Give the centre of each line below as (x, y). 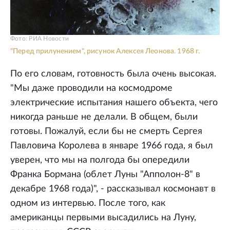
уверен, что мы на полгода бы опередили (100, 160)
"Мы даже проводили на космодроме (91, 89)
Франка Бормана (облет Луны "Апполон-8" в (105, 175)
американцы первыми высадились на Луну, (103, 218)
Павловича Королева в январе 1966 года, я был (112, 146)
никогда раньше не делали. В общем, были (104, 117)
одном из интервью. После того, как (88, 204)
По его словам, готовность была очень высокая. (113, 74)
